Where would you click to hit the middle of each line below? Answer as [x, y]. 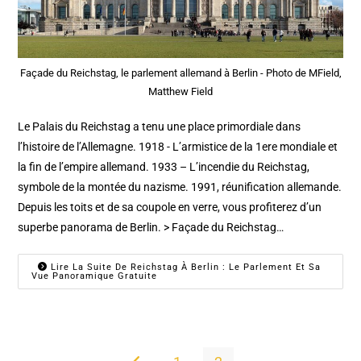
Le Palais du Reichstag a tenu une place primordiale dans [160, 126]
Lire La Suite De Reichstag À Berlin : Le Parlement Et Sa [185, 267]
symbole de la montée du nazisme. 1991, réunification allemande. [180, 187]
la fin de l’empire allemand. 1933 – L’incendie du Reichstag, [164, 166]
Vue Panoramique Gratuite [95, 276]
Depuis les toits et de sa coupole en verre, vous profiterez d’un [170, 207]
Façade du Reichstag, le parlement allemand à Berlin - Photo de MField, [180, 73]
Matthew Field [180, 91]
